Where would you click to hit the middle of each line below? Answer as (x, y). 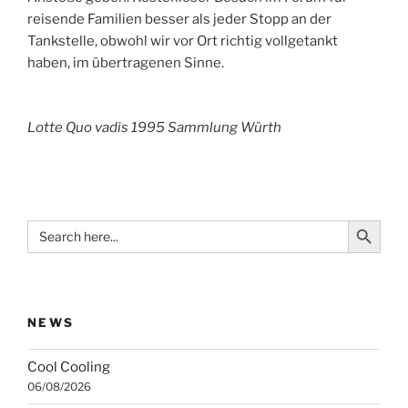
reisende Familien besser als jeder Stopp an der (179, 20)
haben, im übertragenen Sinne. (126, 63)
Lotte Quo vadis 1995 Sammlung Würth (154, 127)
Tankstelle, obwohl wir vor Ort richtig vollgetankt (183, 41)
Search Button (368, 219)
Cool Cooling (69, 367)
